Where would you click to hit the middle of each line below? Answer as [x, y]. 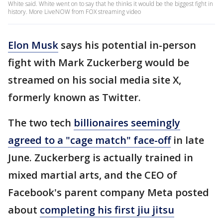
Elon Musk [33, 45]
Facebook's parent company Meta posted [109, 192]
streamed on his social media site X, [95, 80]
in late [187, 140]
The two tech [41, 123]
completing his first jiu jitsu [107, 210]
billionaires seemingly [127, 123]
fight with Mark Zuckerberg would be [99, 62]
